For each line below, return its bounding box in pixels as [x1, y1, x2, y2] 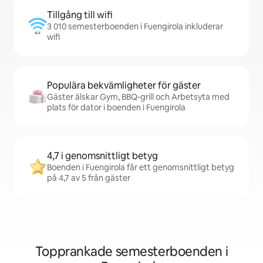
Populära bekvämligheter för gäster [47, 79, 201, 92]
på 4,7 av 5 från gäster [47, 173, 130, 183]
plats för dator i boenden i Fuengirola [47, 102, 186, 113]
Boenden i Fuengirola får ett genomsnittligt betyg [47, 162, 234, 173]
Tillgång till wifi [47, 9, 113, 21]
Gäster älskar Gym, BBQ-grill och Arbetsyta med [47, 92, 230, 102]
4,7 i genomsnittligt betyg [47, 150, 158, 162]
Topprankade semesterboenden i [35, 243, 228, 260]
